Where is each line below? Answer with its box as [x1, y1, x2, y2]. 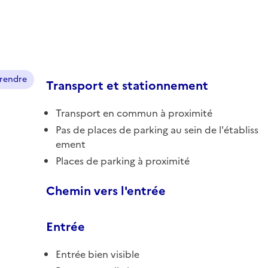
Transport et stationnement [46, 76, 208, 95]
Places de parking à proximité [56, 153, 190, 168]
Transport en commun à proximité [56, 105, 212, 120]
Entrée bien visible [56, 246, 139, 261]
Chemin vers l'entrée [46, 181, 166, 200]
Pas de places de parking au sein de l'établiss [56, 122, 258, 137]
